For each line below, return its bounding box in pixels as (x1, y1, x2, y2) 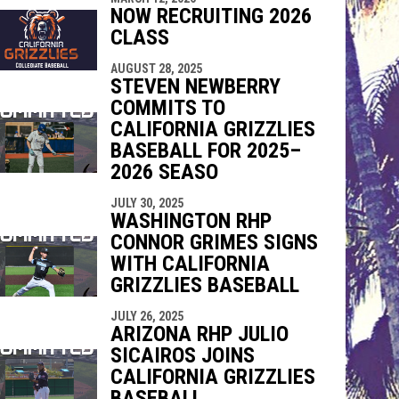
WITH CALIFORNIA (110, 250, 270, 276)
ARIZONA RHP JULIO (110, 321, 289, 346)
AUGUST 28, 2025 (110, 61, 202, 76)
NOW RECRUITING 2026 (110, 3, 312, 28)
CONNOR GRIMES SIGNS (110, 229, 318, 255)
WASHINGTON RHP (110, 208, 272, 233)
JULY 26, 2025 (110, 308, 183, 323)
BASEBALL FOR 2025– (110, 137, 301, 163)
